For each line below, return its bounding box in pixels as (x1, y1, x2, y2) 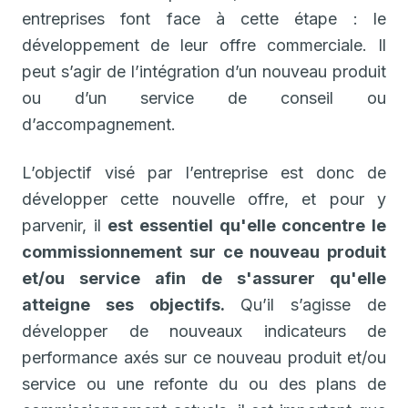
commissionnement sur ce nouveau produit (22, 241, 386, 261)
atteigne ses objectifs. (22, 294, 225, 314)
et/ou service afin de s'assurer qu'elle (22, 268, 386, 288)
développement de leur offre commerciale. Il (22, 35, 386, 55)
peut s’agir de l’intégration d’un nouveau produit (22, 61, 386, 81)
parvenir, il (22, 215, 108, 235)
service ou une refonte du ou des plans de (22, 373, 386, 393)
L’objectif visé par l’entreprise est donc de (22, 162, 386, 182)
